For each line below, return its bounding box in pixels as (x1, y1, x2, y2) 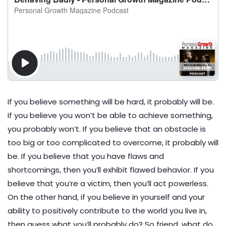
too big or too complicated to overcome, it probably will (8, 137, 218, 148)
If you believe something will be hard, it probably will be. (8, 96, 214, 107)
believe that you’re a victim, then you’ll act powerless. (8, 178, 208, 189)
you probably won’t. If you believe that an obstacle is (8, 124, 206, 134)
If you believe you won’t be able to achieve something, (8, 110, 213, 121)
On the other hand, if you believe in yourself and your (8, 192, 205, 202)
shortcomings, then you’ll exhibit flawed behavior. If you (8, 164, 214, 175)
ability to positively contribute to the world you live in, (8, 205, 207, 216)
